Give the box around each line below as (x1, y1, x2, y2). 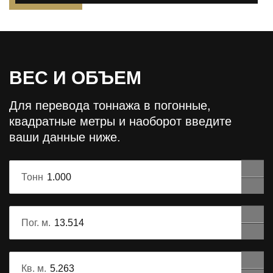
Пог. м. (21, 217, 51, 228)
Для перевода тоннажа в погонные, (9, 99, 211, 113)
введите (182, 115, 232, 129)
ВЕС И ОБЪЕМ (9, 68, 141, 88)
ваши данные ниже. (9, 130, 121, 144)
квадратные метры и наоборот (9, 115, 182, 129)
